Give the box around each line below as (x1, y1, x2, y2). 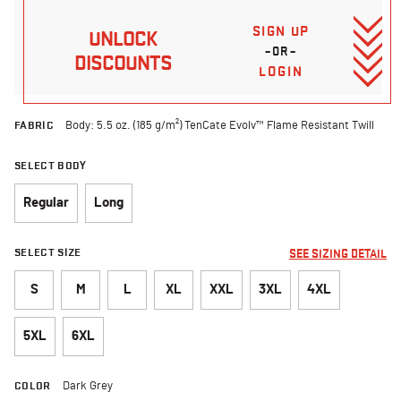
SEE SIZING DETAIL (289, 246, 387, 260)
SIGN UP (252, 22, 310, 39)
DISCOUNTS (73, 51, 172, 76)
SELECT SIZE (14, 244, 81, 259)
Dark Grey (62, 380, 113, 392)
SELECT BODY (14, 158, 87, 172)
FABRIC (14, 117, 57, 132)
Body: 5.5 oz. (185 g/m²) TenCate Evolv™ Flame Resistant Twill (65, 119, 375, 132)
